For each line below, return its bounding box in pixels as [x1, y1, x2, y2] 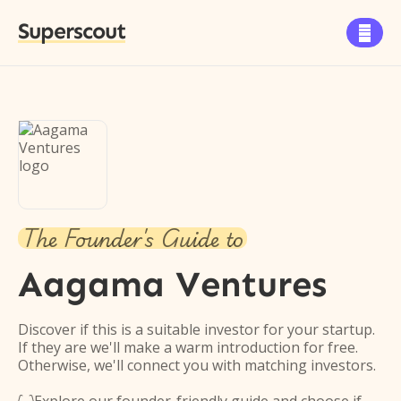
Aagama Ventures [18, 262, 327, 306]
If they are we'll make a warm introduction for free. [18, 337, 358, 357]
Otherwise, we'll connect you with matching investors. [18, 355, 376, 375]
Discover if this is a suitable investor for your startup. [18, 320, 375, 339]
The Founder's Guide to [21, 220, 243, 256]
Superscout [18, 18, 125, 45]
